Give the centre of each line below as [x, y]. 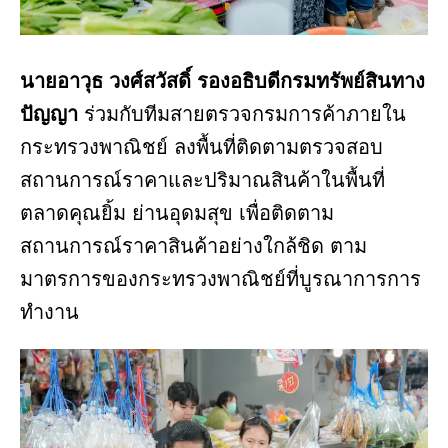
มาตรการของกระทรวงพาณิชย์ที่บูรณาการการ [220, 278]
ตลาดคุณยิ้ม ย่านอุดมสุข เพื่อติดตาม [177, 212]
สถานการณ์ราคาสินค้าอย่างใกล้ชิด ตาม [193, 245]
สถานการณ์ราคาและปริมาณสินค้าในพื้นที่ [202, 179]
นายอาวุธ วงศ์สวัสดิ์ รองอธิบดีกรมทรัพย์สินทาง [222, 80]
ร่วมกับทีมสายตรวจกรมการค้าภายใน [242, 113]
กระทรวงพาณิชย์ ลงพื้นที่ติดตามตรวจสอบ [201, 146]
